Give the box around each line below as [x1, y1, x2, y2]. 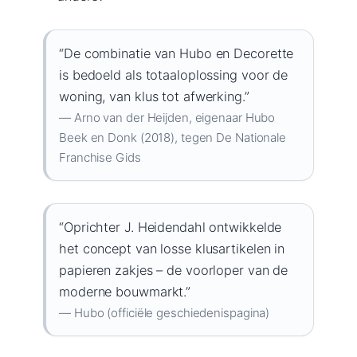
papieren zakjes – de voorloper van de [59, 261, 288, 278]
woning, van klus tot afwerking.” [59, 88, 249, 104]
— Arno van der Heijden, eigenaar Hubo [59, 109, 276, 125]
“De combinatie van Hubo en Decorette [59, 45, 294, 61]
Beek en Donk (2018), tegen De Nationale [59, 129, 287, 145]
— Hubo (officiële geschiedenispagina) [59, 304, 270, 320]
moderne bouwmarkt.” [59, 283, 191, 300]
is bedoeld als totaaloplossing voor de [59, 66, 288, 83]
